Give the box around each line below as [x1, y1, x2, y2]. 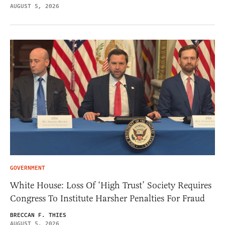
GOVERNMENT [10, 163, 45, 172]
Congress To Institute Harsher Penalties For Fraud [10, 192, 205, 204]
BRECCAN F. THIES [10, 210, 66, 219]
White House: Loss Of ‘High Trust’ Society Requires [10, 179, 211, 191]
